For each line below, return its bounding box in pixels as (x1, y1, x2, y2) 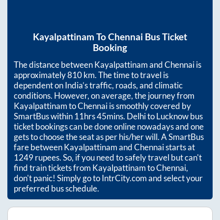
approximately (14, 70, 67, 81)
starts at (164, 142, 195, 153)
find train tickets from (14, 163, 92, 173)
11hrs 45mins (74, 111, 123, 122)
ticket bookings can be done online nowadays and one (14, 121, 204, 132)
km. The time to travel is (82, 70, 168, 81)
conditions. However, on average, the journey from (14, 90, 194, 101)
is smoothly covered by (108, 101, 191, 111)
